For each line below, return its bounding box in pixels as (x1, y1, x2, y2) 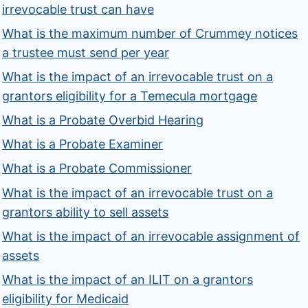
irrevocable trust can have (2, 1, 155, 16)
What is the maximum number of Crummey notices (2, 25, 298, 41)
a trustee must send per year (2, 45, 170, 60)
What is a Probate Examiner (2, 137, 164, 152)
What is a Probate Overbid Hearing (2, 113, 204, 128)
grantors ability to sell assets (2, 204, 169, 219)
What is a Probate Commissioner (2, 161, 192, 176)
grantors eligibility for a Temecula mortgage (2, 88, 258, 103)
